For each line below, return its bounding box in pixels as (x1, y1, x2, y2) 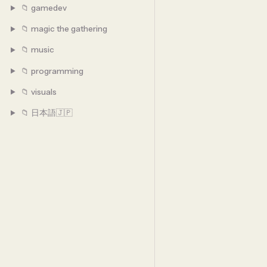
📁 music (19, 45, 55, 55)
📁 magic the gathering (19, 24, 108, 34)
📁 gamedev (19, 3, 67, 13)
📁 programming (19, 66, 84, 76)
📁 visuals (19, 86, 57, 97)
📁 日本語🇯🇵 (19, 108, 73, 117)
